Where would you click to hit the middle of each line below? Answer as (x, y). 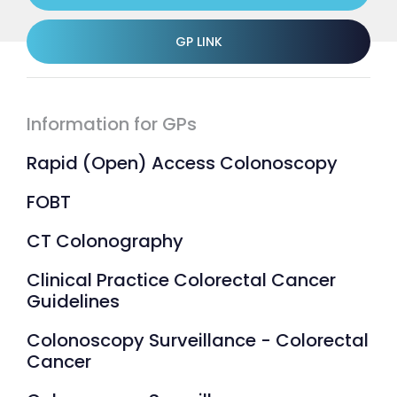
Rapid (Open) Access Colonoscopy (182, 163)
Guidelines (73, 301)
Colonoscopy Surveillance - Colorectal (198, 340)
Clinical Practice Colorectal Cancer (181, 280)
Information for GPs (112, 124)
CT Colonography (105, 241)
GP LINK (198, 42)
